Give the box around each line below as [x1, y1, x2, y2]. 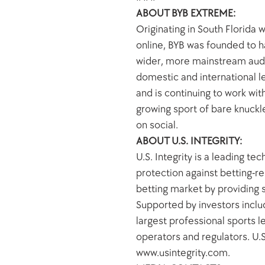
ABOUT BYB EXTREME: [135, 7, 235, 20]
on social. [135, 119, 178, 131]
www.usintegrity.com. [135, 247, 230, 259]
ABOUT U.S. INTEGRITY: [135, 135, 242, 147]
